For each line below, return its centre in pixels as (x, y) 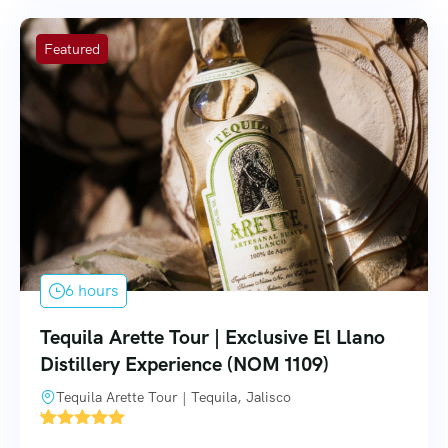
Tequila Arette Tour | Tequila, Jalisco (173, 397)
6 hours (91, 291)
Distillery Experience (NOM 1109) (184, 364)
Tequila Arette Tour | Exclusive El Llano (212, 337)
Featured (72, 49)
